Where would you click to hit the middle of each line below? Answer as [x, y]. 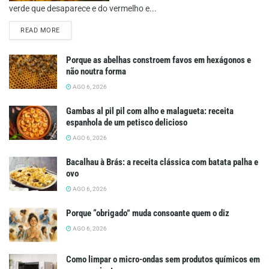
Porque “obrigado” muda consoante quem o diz [148, 213]
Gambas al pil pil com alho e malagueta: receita [150, 111]
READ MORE [40, 30]
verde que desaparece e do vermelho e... [83, 8]
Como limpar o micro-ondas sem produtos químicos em [163, 259]
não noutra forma [96, 71]
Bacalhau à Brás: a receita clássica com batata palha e [162, 162]
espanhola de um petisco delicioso [127, 122]
